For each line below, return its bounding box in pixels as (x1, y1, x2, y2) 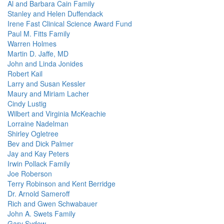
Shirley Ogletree (7, 128, 58, 138)
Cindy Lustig (7, 98, 46, 108)
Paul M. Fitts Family (7, 28, 70, 38)
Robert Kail (7, 68, 42, 78)
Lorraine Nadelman (7, 118, 68, 128)
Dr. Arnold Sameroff (7, 188, 69, 198)
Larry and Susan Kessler (7, 78, 85, 88)
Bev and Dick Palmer (7, 138, 73, 148)
